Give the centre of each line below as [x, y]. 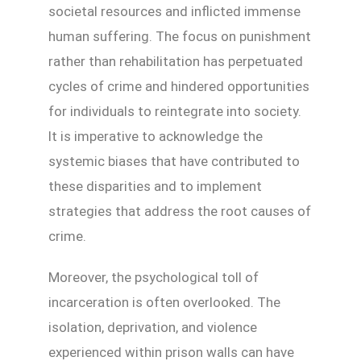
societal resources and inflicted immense [174, 11]
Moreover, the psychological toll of [154, 277]
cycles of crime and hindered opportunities [179, 86]
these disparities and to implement [155, 186]
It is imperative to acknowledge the [156, 136]
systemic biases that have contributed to [174, 161]
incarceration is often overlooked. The [164, 302]
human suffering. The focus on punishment [180, 36]
